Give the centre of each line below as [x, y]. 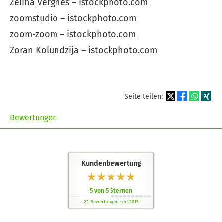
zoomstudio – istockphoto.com [73, 19]
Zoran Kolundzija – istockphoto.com [83, 50]
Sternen [120, 191]
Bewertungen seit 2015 [113, 201]
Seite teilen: [144, 96]
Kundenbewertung [111, 163]
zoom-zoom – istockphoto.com [73, 34]
